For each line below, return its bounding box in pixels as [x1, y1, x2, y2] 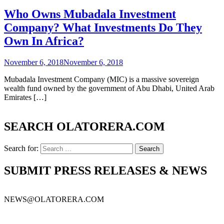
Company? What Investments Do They [4, 20, 202, 34]
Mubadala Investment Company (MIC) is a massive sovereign [4, 74, 199, 83]
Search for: [4, 143, 38, 152]
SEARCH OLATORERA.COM [4, 119, 165, 133]
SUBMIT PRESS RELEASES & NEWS [4, 163, 207, 177]
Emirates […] [4, 92, 46, 101]
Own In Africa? [4, 34, 84, 47]
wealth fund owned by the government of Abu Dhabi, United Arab [4, 83, 214, 92]
